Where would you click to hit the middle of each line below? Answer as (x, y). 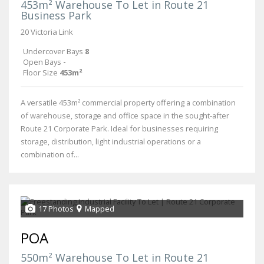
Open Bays (42, 62)
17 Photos (56, 208)
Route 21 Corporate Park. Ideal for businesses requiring (119, 128)
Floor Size (40, 72)
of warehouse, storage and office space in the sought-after (125, 115)
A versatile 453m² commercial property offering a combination (128, 102)
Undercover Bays (53, 51)
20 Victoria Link (47, 32)
